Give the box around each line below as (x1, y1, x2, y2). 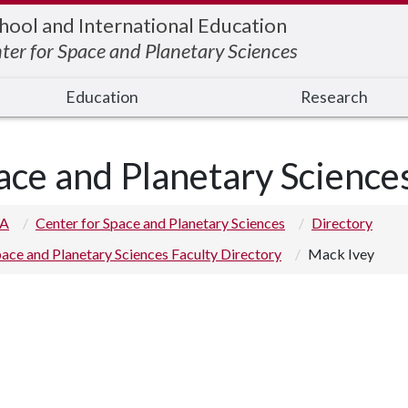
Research (301, 87, 369, 107)
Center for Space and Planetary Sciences (36, 214, 285, 231)
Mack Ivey (308, 245, 374, 262)
